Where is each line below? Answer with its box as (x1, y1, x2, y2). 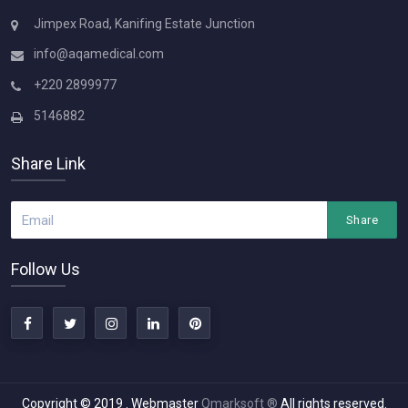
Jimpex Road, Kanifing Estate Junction (34, 15, 255, 31)
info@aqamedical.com (34, 46, 164, 62)
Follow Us (11, 260, 80, 280)
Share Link (11, 154, 86, 174)
